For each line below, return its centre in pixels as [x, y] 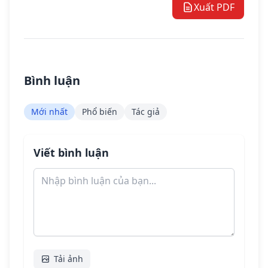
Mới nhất [49, 112]
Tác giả [146, 112]
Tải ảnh [68, 259]
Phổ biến [100, 112]
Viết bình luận [71, 153]
